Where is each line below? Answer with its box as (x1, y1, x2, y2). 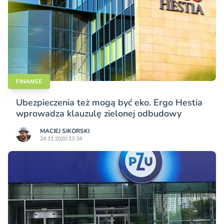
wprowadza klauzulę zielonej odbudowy (16, 107, 181, 120)
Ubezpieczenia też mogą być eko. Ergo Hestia (16, 96, 202, 109)
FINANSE (16, 77, 42, 86)
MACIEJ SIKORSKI (40, 127, 89, 135)
